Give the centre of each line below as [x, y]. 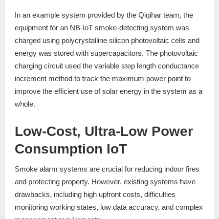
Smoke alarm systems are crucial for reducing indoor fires [107, 169]
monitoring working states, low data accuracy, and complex [109, 207]
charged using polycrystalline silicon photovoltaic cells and [107, 41]
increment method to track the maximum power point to [103, 79]
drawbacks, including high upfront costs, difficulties [95, 195]
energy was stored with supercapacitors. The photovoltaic [106, 53]
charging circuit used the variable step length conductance [107, 66]
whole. [25, 104]
